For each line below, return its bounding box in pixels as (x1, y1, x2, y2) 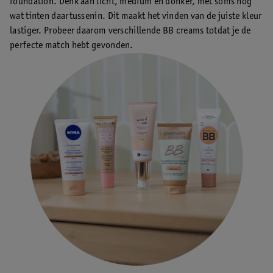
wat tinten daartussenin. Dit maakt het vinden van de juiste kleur (10, 11, 262, 21)
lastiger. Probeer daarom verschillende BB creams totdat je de (10, 26, 251, 36)
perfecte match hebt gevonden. (10, 40, 133, 51)
